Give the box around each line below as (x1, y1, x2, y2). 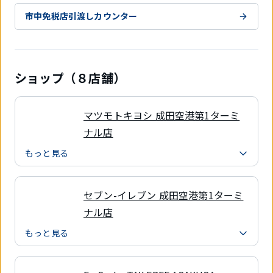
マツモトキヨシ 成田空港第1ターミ (83, 107, 240, 122)
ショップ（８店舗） (15, 68, 126, 87)
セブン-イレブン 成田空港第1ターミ (83, 187, 244, 202)
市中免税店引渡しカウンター (25, 10, 138, 23)
